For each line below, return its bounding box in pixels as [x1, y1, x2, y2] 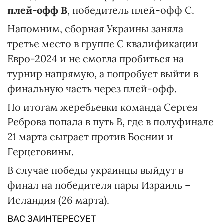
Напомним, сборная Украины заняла [7, 22, 183, 35]
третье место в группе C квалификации [7, 37, 198, 50]
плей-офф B [7, 4, 67, 17]
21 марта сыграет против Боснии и [7, 130, 173, 143]
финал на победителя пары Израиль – [7, 179, 191, 192]
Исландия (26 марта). [7, 194, 109, 207]
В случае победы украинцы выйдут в [7, 164, 183, 177]
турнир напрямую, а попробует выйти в [7, 67, 198, 80]
